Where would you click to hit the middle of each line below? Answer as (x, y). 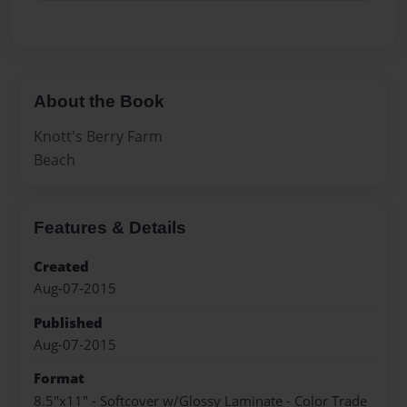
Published (68, 323)
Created (61, 266)
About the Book (99, 102)
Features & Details (110, 227)
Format (59, 379)
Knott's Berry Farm (98, 136)
